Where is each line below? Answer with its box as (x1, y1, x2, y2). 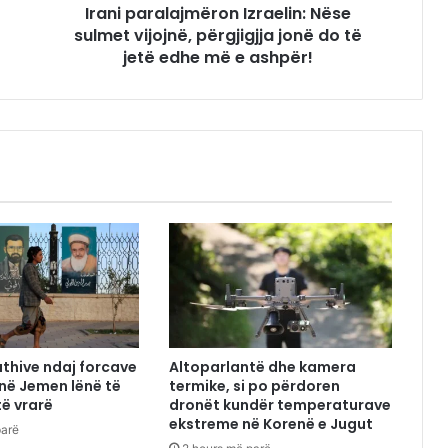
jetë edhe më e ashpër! (122, 45, 313, 69)
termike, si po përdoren (169, 376, 341, 397)
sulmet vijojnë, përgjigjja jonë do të (73, 23, 362, 47)
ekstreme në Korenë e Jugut (169, 414, 374, 435)
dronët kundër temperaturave (169, 395, 392, 416)
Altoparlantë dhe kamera (169, 357, 357, 378)
